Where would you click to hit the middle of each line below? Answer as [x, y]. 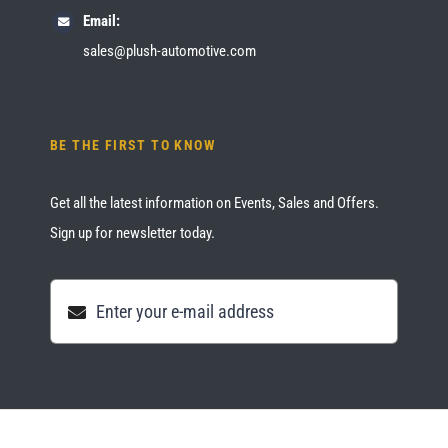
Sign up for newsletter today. [132, 233]
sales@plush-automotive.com [169, 51]
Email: [101, 21]
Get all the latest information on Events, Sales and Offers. [214, 203]
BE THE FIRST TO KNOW [132, 145]
